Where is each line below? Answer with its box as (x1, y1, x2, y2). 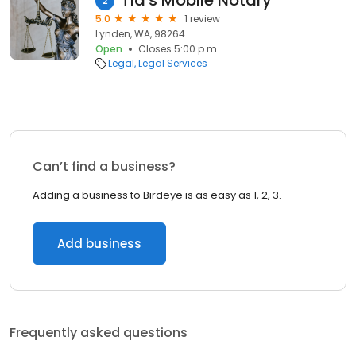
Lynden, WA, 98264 (95, 27, 185, 41)
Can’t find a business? (33, 157, 176, 176)
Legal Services (138, 56, 207, 70)
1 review (184, 12, 220, 25)
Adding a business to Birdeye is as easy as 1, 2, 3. (33, 188, 281, 203)
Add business (57, 235, 141, 252)
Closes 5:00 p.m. (138, 42, 219, 56)
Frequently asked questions (10, 323, 188, 342)
